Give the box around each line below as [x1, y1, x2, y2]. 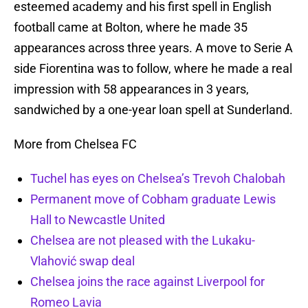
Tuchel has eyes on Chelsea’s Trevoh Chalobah [30, 171, 285, 186]
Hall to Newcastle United [30, 212, 165, 228]
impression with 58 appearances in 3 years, [14, 82, 249, 97]
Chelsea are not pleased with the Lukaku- [30, 233, 255, 248]
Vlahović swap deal [30, 254, 135, 269]
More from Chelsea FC [14, 137, 137, 152]
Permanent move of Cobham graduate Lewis [30, 192, 276, 207]
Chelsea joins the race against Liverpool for [30, 274, 265, 289]
